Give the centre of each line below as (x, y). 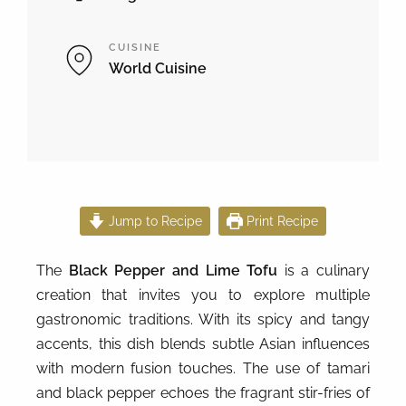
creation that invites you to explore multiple (203, 295)
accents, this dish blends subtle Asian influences (203, 343)
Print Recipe (281, 220)
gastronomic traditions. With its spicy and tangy (203, 319)
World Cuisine (158, 68)
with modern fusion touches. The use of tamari (203, 368)
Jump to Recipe (153, 220)
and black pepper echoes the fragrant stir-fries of (203, 392)
